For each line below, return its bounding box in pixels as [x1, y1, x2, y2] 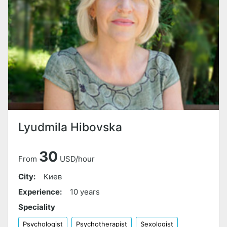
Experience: [18, 187, 62, 197]
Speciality [18, 202, 55, 212]
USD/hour [60, 154, 95, 164]
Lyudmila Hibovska [18, 120, 122, 134]
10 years [70, 187, 100, 197]
